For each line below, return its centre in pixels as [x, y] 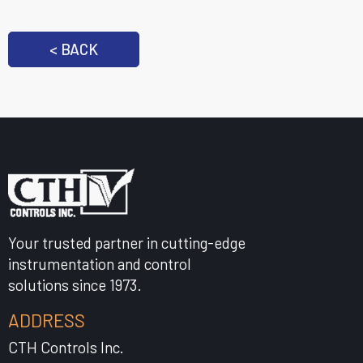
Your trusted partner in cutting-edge [127, 242]
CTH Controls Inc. [66, 347]
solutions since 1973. [75, 284]
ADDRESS [47, 320]
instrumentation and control [100, 263]
